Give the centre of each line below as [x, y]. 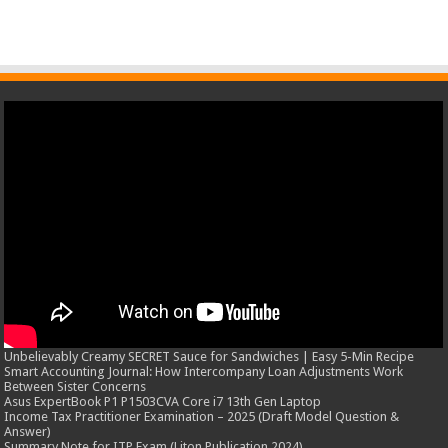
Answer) [28, 431]
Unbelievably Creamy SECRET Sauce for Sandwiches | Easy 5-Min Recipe [209, 356]
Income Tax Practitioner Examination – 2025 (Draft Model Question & [202, 416]
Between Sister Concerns [75, 386]
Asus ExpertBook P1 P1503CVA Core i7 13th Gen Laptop [163, 401]
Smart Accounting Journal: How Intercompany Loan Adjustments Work [204, 371]
